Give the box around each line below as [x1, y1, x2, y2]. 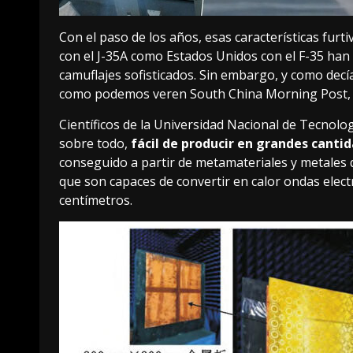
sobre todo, [59, 134, 128, 152]
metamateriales [195, 153, 288, 171]
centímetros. [59, 191, 132, 209]
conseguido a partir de [59, 153, 195, 171]
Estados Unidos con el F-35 [166, 46, 324, 65]
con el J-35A [59, 46, 128, 65]
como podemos [59, 84, 153, 102]
